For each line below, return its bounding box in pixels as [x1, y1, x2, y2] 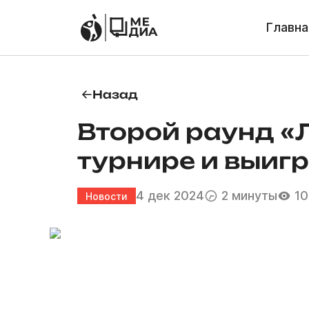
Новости [86, 190, 128, 202]
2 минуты [221, 188, 277, 203]
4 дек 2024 [136, 188, 204, 203]
